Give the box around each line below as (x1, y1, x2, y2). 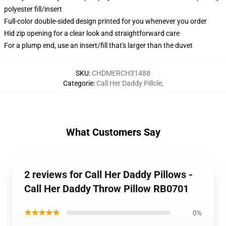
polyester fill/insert (4, 5, 62, 13)
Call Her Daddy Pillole (96, 79, 162, 87)
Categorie (63, 79, 93, 87)
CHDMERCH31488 (92, 69, 150, 77)
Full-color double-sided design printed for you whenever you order (4, 17, 207, 25)
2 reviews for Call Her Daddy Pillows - (24, 168, 193, 181)
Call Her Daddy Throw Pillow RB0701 (24, 183, 189, 195)
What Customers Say (66, 126, 160, 138)
